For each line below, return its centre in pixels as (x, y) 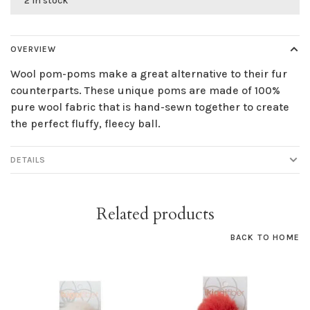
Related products (155, 215)
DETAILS (28, 160)
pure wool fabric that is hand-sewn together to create (150, 107)
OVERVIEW (33, 49)
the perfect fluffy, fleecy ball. (85, 124)
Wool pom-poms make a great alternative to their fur (149, 74)
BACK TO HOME (265, 238)
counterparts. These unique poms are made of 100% (145, 91)
